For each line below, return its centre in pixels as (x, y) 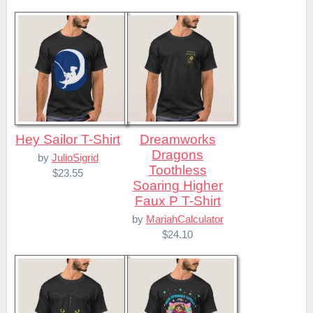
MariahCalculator (184, 219)
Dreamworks (144, 140)
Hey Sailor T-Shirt (73, 140)
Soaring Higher (177, 186)
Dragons (178, 155)
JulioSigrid (75, 158)
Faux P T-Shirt (177, 201)
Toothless (177, 170)
